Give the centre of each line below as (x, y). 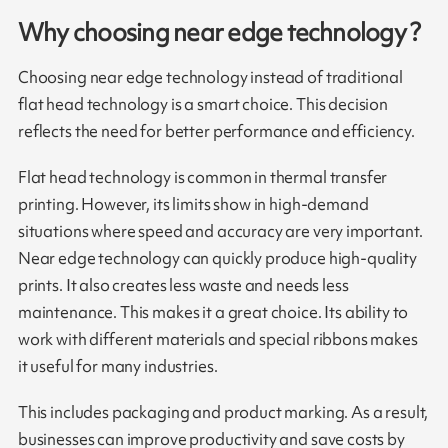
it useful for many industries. (117, 366)
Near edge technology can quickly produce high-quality (217, 258)
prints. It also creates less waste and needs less (183, 285)
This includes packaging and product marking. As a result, (223, 412)
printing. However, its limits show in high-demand (193, 204)
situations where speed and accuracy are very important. (220, 231)
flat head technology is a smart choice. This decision (203, 104)
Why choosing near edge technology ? (219, 32)
